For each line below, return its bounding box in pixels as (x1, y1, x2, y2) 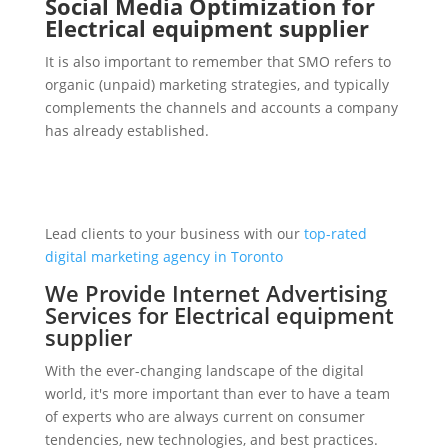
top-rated (303, 224, 367, 244)
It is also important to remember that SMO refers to (44, 52, 391, 72)
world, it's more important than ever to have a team (44, 384, 390, 404)
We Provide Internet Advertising (44, 278, 387, 309)
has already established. (44, 121, 209, 141)
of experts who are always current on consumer (44, 407, 365, 427)
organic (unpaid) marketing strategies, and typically (44, 75, 389, 95)
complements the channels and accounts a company (44, 98, 398, 118)
